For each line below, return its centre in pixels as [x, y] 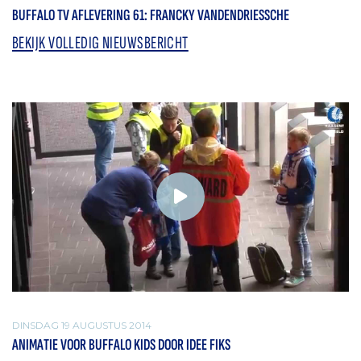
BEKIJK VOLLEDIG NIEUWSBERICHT [100, 43]
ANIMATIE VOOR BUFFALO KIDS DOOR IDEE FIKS [121, 345]
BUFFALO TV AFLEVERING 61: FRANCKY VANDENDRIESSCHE [151, 15]
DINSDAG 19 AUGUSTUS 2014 [82, 325]
